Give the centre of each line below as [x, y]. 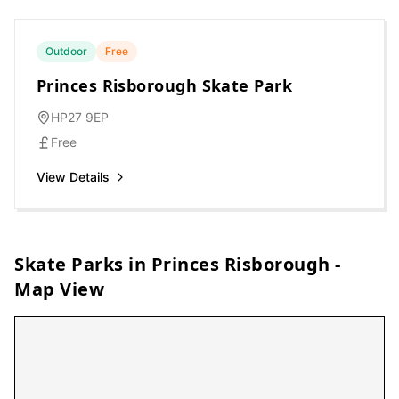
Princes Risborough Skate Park [165, 85]
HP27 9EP [80, 117]
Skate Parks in [83, 264]
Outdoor [66, 51]
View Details [73, 177]
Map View [59, 289]
